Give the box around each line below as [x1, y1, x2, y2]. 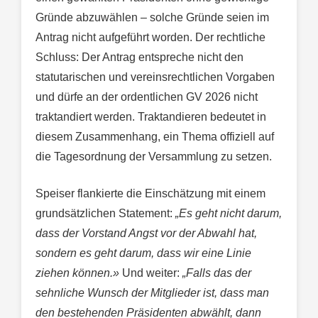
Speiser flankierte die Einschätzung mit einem [35, 187, 265, 200]
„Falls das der [182, 267, 251, 280]
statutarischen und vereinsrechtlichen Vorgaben [35, 71, 275, 84]
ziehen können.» [35, 267, 119, 280]
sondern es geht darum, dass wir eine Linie [35, 247, 251, 260]
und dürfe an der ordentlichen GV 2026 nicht [35, 91, 258, 104]
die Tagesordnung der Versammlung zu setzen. [35, 150, 272, 163]
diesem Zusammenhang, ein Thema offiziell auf [35, 131, 274, 143]
